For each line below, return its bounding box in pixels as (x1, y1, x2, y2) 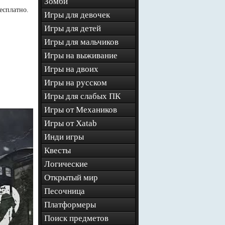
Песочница (44, 186, 85, 196)
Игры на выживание (44, 51, 118, 60)
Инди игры (44, 132, 84, 142)
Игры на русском (44, 78, 107, 87)
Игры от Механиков (44, 105, 117, 115)
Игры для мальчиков (44, 37, 119, 47)
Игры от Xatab (44, 119, 97, 128)
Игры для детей (44, 24, 101, 33)
